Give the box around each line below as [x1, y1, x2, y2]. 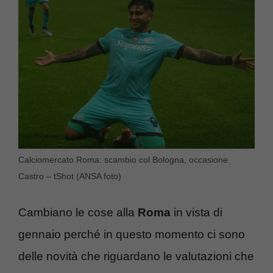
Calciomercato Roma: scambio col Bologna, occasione [18, 154, 228, 165]
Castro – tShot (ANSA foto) [18, 171, 121, 181]
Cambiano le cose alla [18, 206, 138, 219]
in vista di [171, 206, 222, 219]
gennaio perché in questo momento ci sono [18, 228, 245, 241]
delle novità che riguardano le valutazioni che [18, 250, 254, 263]
